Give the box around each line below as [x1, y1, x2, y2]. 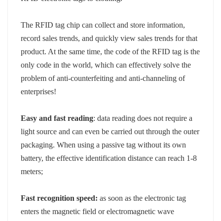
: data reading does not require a [93, 113, 193, 122]
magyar [114, 36, 137, 44]
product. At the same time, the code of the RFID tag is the [21, 47, 200, 56]
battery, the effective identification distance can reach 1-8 [21, 153, 197, 162]
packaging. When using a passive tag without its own [21, 140, 186, 149]
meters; [21, 167, 43, 176]
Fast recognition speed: [21, 193, 98, 202]
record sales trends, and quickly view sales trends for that [21, 34, 198, 42]
